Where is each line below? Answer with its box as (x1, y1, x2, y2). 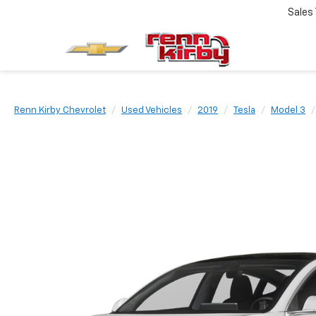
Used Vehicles (121, 106, 182, 115)
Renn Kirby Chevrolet (14, 106, 106, 115)
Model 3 (271, 106, 305, 115)
